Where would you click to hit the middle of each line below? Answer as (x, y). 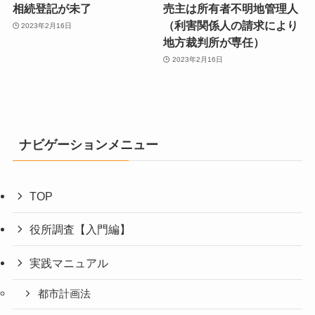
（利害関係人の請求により (231, 26)
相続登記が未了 (52, 9)
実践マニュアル (69, 263)
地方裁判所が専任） (214, 43)
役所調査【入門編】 (81, 230)
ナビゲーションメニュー (88, 145)
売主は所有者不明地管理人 (231, 9)
